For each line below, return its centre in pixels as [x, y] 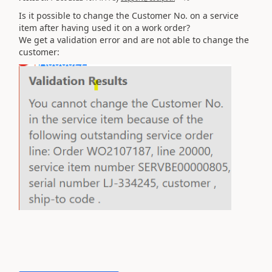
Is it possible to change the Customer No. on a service [129, 15]
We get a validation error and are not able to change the [134, 39]
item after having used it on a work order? [104, 27]
